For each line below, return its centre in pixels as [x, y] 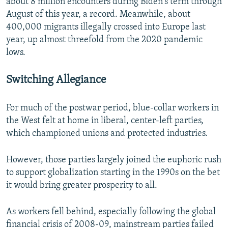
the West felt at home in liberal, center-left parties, [105, 121]
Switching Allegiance [56, 80]
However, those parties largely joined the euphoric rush [114, 160]
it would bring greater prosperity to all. [82, 186]
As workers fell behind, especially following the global [111, 212]
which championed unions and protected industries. [107, 134]
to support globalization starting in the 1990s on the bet [113, 173]
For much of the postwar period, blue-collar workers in [112, 108]
